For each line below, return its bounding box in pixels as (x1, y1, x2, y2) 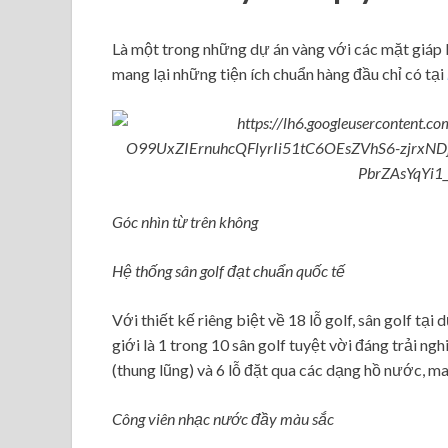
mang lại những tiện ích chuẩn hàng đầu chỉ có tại (112, 63, 444, 83)
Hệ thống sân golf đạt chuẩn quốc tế (112, 260, 345, 280)
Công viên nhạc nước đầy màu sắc (112, 408, 334, 428)
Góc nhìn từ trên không (112, 211, 258, 231)
